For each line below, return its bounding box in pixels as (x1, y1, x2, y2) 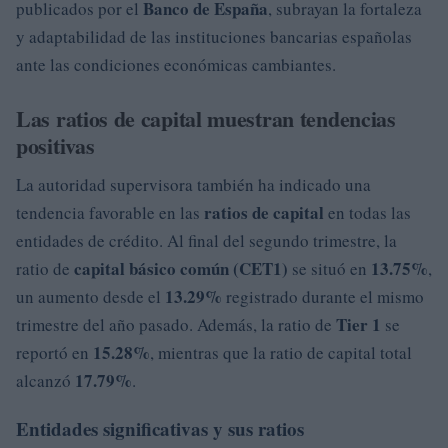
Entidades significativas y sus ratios (16, 414, 304, 442)
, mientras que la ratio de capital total (150, 340, 412, 364)
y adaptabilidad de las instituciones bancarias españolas (16, 24, 412, 48)
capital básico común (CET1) (74, 255, 288, 281)
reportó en (16, 340, 93, 364)
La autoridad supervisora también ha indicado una (16, 172, 371, 196)
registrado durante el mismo (222, 284, 424, 308)
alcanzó (16, 368, 75, 392)
